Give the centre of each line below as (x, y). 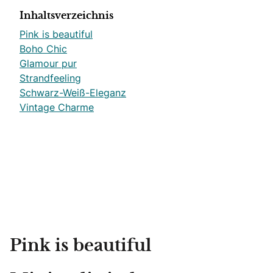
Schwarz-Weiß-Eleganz (73, 93)
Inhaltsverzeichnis (66, 16)
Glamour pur (48, 63)
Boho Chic (43, 49)
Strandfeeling (50, 78)
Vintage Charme (57, 107)
